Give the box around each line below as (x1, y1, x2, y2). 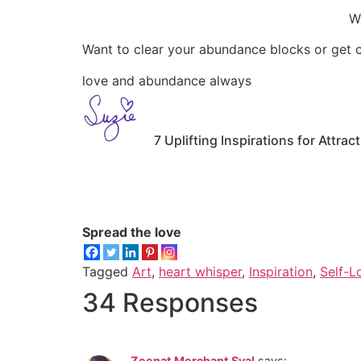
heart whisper (159, 263, 242, 280)
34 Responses (82, 287, 258, 319)
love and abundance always (82, 72, 251, 89)
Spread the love (82, 224, 181, 241)
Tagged (82, 263, 132, 280)
